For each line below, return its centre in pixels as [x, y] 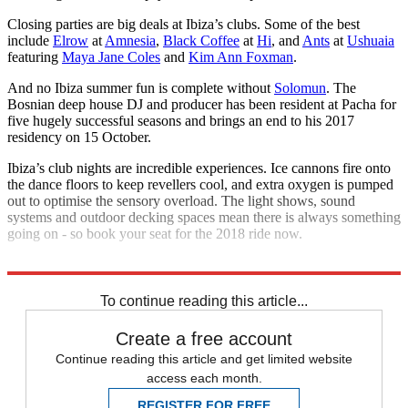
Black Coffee [201, 40]
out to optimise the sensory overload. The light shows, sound [181, 200]
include [30, 40]
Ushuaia [371, 40]
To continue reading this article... [204, 301]
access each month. [204, 377]
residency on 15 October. [79, 137]
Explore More [47, 264]
